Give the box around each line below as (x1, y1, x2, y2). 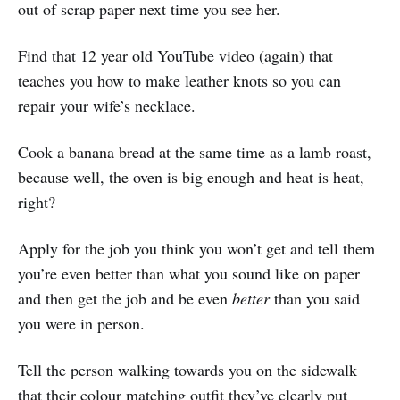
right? (18, 190, 55, 212)
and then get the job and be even (18, 287, 232, 309)
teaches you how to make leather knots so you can (18, 69, 341, 91)
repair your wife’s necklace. (18, 94, 196, 116)
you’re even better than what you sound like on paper (18, 262, 360, 284)
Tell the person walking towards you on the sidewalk (18, 358, 357, 380)
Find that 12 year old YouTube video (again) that (18, 44, 333, 66)
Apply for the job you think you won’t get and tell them (18, 237, 375, 259)
